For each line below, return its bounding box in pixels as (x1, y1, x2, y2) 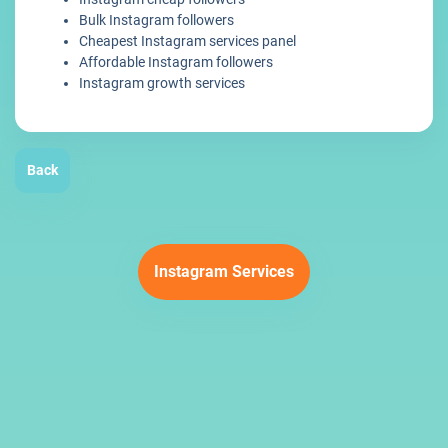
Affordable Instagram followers (79, 54, 273, 71)
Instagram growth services (79, 75, 245, 92)
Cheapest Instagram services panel (79, 33, 296, 50)
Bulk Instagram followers (79, 12, 234, 29)
